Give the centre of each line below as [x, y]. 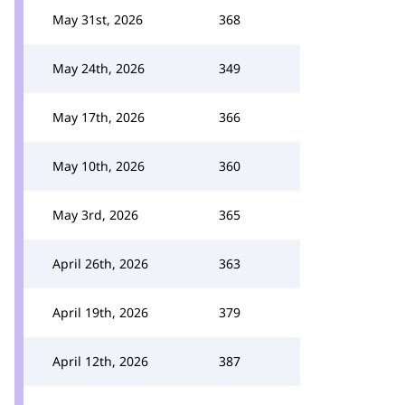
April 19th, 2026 [100, 312]
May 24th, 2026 [99, 68]
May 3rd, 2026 [95, 215]
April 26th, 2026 [100, 264]
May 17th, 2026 [99, 117]
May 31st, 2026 [98, 19]
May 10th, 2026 [99, 166]
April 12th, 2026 [100, 361]
